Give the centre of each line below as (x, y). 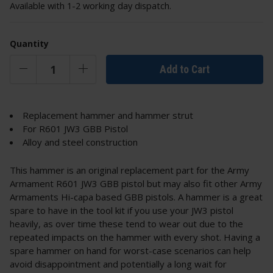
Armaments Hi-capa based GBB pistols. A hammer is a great (136, 197)
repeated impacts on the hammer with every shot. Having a (135, 237)
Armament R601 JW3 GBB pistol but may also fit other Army (136, 184)
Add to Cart (185, 69)
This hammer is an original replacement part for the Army (129, 170)
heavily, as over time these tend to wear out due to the (126, 224)
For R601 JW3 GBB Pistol (75, 129)
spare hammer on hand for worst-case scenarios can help (130, 251)
